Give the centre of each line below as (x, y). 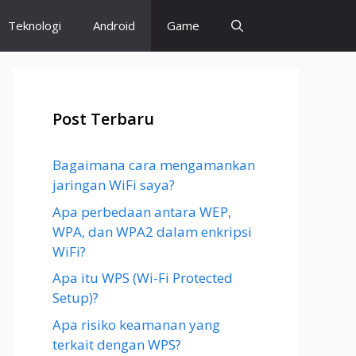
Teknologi (35, 25)
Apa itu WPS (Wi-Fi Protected (143, 278)
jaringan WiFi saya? (114, 185)
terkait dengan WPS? (117, 344)
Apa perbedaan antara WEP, (142, 211)
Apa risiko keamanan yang (136, 324)
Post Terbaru (103, 119)
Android (114, 25)
